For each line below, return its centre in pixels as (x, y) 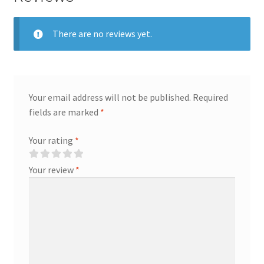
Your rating (52, 141)
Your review (52, 170)
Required (210, 98)
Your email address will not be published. (110, 98)
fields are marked (64, 112)
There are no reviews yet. (102, 33)
